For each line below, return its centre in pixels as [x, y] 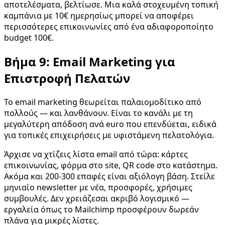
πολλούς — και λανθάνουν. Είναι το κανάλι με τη [98, 113]
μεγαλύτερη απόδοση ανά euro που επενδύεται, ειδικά [110, 124]
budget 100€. [29, 37]
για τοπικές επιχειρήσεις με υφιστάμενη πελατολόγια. [109, 135]
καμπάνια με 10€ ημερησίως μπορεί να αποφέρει [99, 15]
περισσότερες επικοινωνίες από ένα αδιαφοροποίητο [109, 26]
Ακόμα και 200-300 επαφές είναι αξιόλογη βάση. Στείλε [109, 176]
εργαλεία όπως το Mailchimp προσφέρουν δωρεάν [101, 209]
